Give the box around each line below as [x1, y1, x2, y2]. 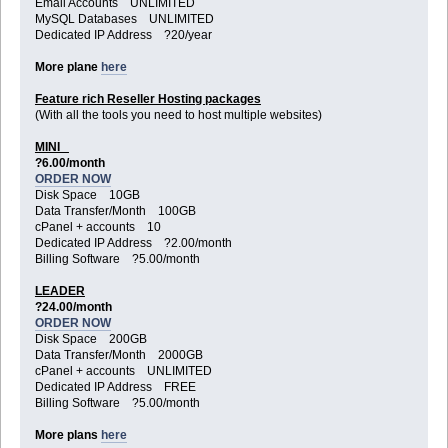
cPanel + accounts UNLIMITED [34, 364, 212, 379]
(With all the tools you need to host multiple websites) [34, 108, 322, 123]
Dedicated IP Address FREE [34, 380, 196, 395]
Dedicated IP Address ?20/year [34, 28, 212, 43]
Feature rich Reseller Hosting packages [34, 92, 261, 107]
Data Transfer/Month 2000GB [34, 348, 203, 363]
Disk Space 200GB [34, 332, 147, 347]
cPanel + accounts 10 [34, 220, 161, 235]
